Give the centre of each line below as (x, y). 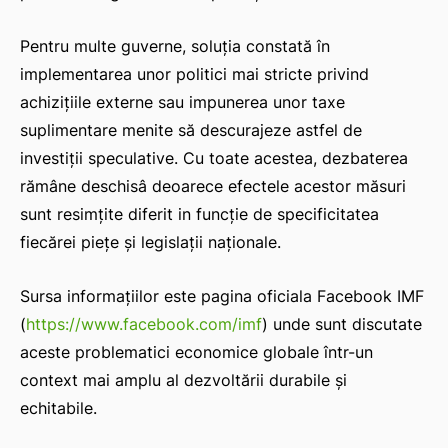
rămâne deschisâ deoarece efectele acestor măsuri (213, 186)
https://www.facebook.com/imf (144, 324)
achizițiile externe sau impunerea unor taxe (182, 102)
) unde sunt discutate (342, 324)
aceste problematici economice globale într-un (196, 352)
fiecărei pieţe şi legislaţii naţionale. (150, 242)
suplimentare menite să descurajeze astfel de (191, 130)
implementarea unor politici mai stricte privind (194, 74)
